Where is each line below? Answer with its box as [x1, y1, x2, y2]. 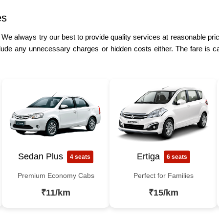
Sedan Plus [18, 152, 63, 162]
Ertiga [136, 152, 160, 162]
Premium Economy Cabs [17, 171, 94, 179]
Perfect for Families [133, 171, 194, 179]
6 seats [166, 153, 187, 160]
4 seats [70, 153, 90, 160]
